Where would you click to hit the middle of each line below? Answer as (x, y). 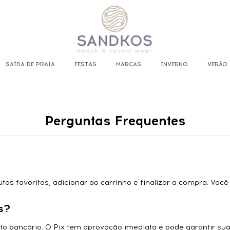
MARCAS (129, 64)
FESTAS (86, 64)
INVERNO (175, 64)
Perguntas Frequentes (115, 121)
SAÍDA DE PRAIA (31, 64)
